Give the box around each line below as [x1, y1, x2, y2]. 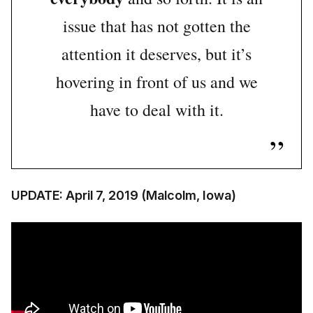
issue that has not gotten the [62, 15, 251, 38]
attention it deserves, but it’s [61, 43, 252, 66]
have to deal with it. [89, 99, 224, 122]
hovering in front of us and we [55, 71, 258, 94]
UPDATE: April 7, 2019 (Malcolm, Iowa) [11, 188, 236, 203]
